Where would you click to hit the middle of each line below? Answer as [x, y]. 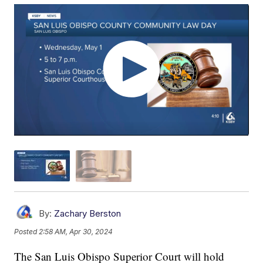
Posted [27, 232]
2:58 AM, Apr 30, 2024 [76, 232]
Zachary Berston [88, 213]
